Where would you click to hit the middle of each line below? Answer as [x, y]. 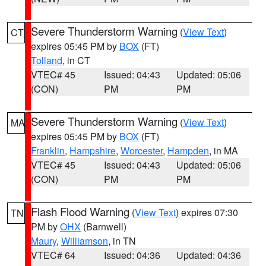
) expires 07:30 [207, 212]
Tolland [47, 60]
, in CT [76, 60]
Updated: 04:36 [209, 255]
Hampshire [93, 151]
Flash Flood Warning [80, 211]
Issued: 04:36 [132, 255]
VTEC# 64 [53, 255]
